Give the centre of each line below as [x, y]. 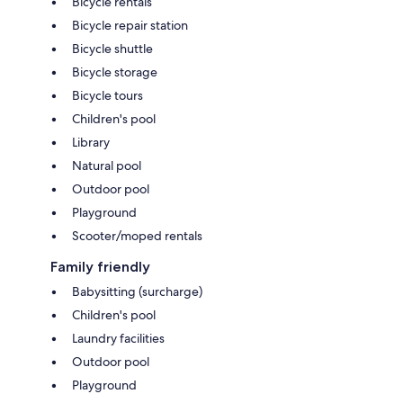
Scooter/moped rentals [137, 235]
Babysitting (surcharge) [137, 291]
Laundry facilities [118, 338]
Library [91, 142]
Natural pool [107, 165]
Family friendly [100, 266]
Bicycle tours [107, 95]
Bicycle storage [115, 72]
